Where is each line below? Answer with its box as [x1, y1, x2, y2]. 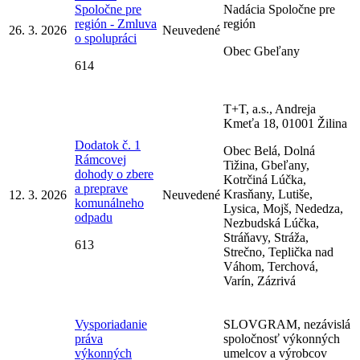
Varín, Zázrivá [223, 273, 296, 288]
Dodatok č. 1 [75, 137, 141, 152]
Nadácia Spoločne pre [223, 2, 335, 16]
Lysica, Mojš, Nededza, [223, 201, 343, 215]
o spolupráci [75, 31, 137, 45]
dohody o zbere [75, 166, 153, 181]
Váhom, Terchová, [223, 259, 318, 273]
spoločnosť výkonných [223, 331, 340, 346]
